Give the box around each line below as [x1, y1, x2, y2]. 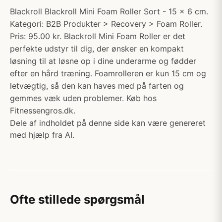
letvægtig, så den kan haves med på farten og [10, 81, 184, 91]
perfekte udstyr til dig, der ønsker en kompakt [10, 44, 184, 54]
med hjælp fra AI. [10, 130, 74, 140]
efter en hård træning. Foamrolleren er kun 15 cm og [10, 68, 206, 78]
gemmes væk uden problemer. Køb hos [10, 93, 157, 103]
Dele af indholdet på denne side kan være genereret [10, 118, 206, 128]
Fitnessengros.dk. [10, 106, 75, 115]
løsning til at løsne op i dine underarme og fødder [10, 56, 196, 66]
